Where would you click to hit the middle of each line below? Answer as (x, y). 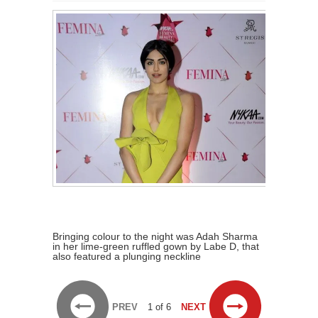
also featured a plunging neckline (127, 256)
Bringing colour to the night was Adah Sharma (155, 236)
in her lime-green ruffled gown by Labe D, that (156, 246)
